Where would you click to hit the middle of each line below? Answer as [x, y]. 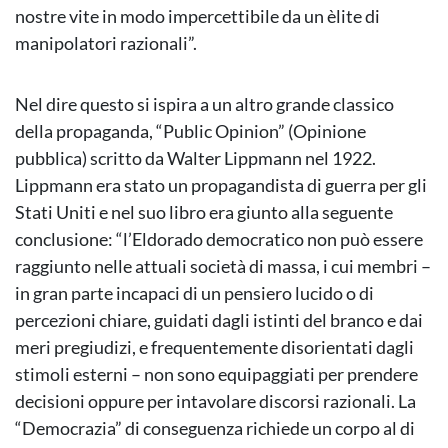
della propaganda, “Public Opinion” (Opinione [190, 131]
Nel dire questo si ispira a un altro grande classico [204, 104]
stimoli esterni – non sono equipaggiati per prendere [216, 374]
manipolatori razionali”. [106, 43]
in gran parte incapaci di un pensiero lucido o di [194, 293]
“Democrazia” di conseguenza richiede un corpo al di [215, 428]
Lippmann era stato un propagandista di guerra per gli [221, 185]
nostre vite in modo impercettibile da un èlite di [197, 16]
